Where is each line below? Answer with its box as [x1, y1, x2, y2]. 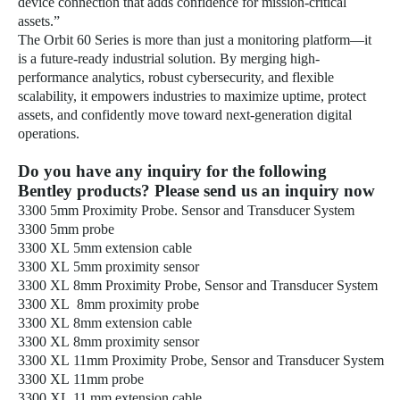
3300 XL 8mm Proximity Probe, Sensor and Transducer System [18, 278, 378, 293]
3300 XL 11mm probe [18, 371, 144, 387]
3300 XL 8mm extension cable [18, 315, 192, 330]
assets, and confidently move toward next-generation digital [18, 107, 352, 122]
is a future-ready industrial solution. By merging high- [18, 51, 320, 66]
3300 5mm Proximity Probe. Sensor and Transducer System [18, 203, 354, 218]
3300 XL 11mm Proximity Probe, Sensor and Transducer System [18, 353, 384, 368]
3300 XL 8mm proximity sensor [18, 334, 199, 349]
